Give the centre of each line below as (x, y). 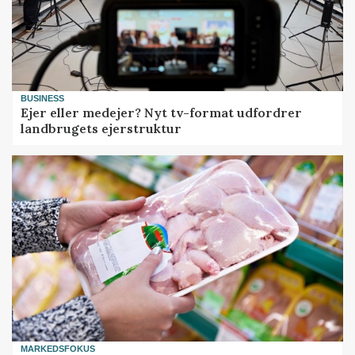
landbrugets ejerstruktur (101, 129)
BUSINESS (43, 99)
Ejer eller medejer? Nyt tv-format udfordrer (162, 113)
